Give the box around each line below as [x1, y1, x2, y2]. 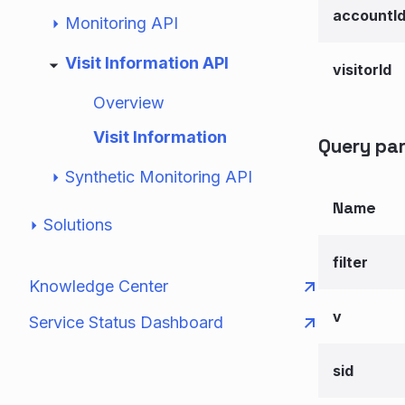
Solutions [43, 215, 112, 234]
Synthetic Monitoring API [65, 167, 252, 186]
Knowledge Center [29, 277, 168, 296]
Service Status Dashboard [29, 313, 223, 332]
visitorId [333, 61, 391, 79]
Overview [93, 93, 165, 112]
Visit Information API [65, 53, 229, 72]
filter [333, 253, 368, 271]
